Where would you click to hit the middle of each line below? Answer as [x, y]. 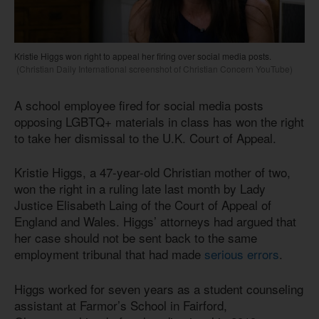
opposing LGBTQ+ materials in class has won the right [159, 121]
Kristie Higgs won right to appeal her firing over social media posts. [143, 56]
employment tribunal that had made [109, 254]
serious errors [242, 254]
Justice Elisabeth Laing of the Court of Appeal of [143, 205]
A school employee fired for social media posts [139, 105]
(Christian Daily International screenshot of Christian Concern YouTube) [153, 68]
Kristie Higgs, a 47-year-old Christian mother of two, [152, 172]
